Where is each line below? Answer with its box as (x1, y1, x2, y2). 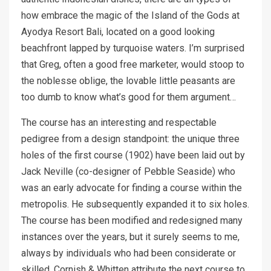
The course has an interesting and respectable (21, 117, 217, 129)
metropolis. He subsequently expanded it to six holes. (21, 198, 249, 211)
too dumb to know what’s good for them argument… (21, 91, 236, 103)
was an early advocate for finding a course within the (21, 182, 242, 194)
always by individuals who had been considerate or (21, 247, 236, 260)
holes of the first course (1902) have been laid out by (21, 149, 245, 162)
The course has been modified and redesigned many (21, 215, 243, 227)
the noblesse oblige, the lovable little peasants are (21, 75, 235, 87)
